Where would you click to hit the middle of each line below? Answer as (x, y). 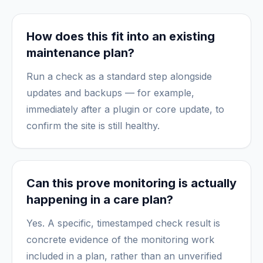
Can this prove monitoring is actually (131, 183)
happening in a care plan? (100, 200)
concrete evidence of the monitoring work (120, 240)
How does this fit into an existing (121, 36)
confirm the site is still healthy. (93, 126)
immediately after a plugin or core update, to (125, 109)
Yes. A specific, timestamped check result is (123, 223)
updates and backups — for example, (110, 93)
